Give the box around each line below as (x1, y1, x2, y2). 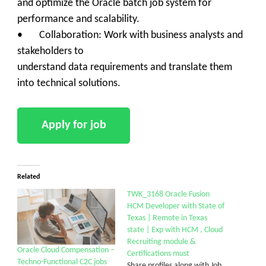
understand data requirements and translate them (17, 62, 232, 73)
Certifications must (127, 249, 189, 258)
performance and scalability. (17, 14, 140, 25)
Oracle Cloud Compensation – (17, 245, 115, 255)
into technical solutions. (17, 78, 121, 89)
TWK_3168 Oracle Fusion (127, 189, 210, 199)
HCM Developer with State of (127, 201, 224, 211)
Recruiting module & (127, 237, 196, 246)
